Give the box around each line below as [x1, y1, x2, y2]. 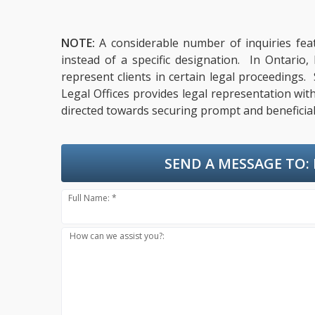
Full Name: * [68, 191, 117, 204]
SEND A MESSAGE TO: [165, 153, 310, 173]
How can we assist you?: [70, 229, 165, 242]
